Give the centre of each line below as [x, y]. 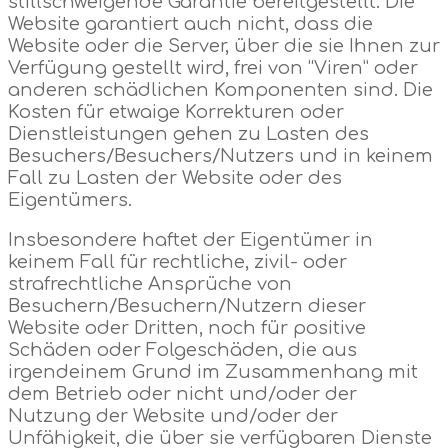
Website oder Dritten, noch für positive [187, 327]
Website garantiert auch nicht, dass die [190, 23]
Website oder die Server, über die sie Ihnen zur [224, 45]
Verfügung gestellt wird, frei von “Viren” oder [213, 67]
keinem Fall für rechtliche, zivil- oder [177, 261]
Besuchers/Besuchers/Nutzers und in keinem [220, 155]
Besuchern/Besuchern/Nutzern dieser [187, 305]
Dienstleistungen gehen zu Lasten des [188, 133]
